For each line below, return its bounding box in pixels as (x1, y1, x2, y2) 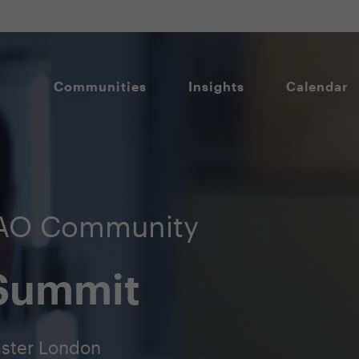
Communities (54, 78, 147, 94)
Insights (188, 78, 244, 94)
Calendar (286, 78, 349, 94)
